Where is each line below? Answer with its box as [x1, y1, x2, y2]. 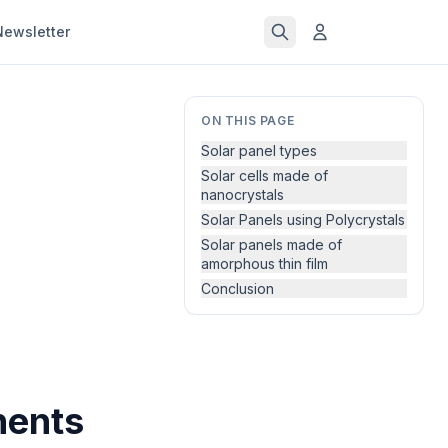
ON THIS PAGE [201, 113, 295, 128]
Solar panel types [201, 142, 317, 159]
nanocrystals [201, 186, 284, 203]
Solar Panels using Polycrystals [201, 211, 405, 228]
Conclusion [201, 280, 274, 297]
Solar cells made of [201, 167, 328, 184]
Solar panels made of [201, 236, 342, 253]
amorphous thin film [201, 255, 328, 272]
